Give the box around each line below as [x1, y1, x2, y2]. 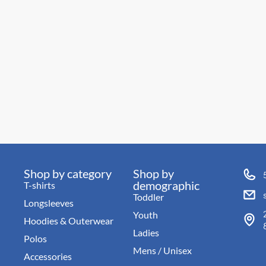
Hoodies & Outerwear [24, 215, 114, 227]
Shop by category [24, 166, 112, 181]
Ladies [132, 227, 159, 239]
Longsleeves [24, 197, 74, 209]
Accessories [24, 251, 72, 262]
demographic [132, 178, 199, 193]
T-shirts [24, 179, 56, 191]
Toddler [132, 191, 164, 203]
